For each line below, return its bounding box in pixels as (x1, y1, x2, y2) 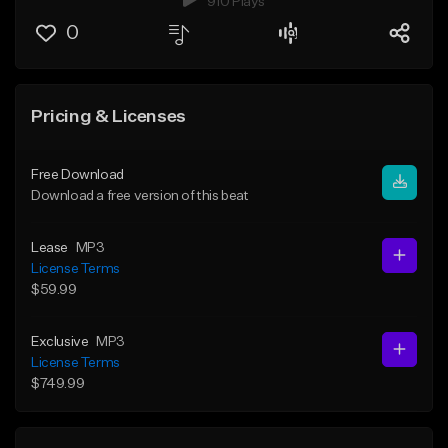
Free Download (31, 167, 124, 182)
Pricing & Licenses (31, 107, 186, 126)
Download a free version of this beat (31, 188, 249, 203)
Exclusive (31, 334, 89, 349)
